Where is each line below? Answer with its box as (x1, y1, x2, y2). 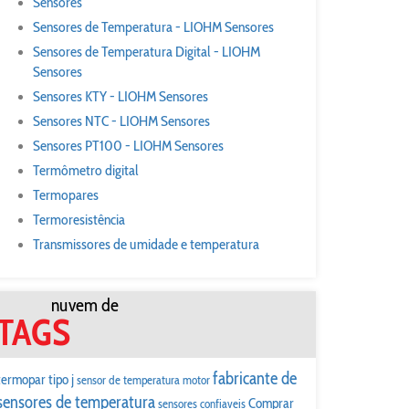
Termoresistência (33, 211, 125, 228)
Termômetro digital (33, 162, 139, 179)
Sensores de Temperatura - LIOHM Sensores (33, 18, 274, 36)
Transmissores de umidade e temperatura (33, 236, 259, 253)
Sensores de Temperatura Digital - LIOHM (33, 43, 260, 60)
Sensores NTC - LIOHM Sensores (33, 112, 210, 130)
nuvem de (51, 294, 119, 316)
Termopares (33, 186, 99, 204)
